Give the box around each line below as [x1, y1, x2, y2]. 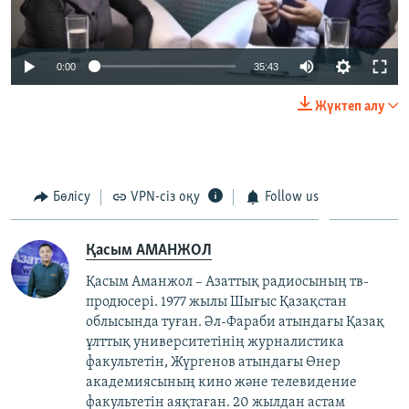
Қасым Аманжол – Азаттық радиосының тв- [86, 275, 369, 290]
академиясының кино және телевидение [86, 375, 357, 391]
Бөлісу [52, 189, 90, 204]
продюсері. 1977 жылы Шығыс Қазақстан [86, 295, 347, 310]
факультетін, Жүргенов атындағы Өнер [86, 355, 341, 371]
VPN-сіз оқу [131, 189, 200, 204]
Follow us [264, 189, 319, 204]
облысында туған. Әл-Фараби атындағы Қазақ [86, 315, 384, 330]
